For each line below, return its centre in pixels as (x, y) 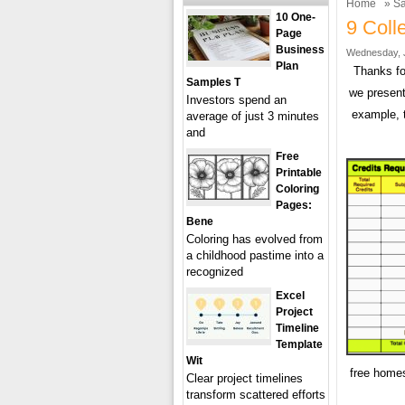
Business (300, 50)
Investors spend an (236, 100)
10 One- (296, 17)
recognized (215, 272)
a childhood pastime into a (255, 255)
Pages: (294, 205)
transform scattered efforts (256, 395)
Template (299, 344)
